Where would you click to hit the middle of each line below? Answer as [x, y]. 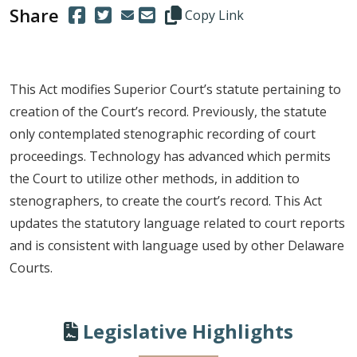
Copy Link [213, 15]
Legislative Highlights [186, 331]
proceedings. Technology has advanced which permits [170, 156]
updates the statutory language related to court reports [177, 223]
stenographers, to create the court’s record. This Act [166, 201]
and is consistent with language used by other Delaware [177, 245]
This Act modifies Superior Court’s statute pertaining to [175, 89]
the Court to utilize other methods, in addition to [155, 178]
